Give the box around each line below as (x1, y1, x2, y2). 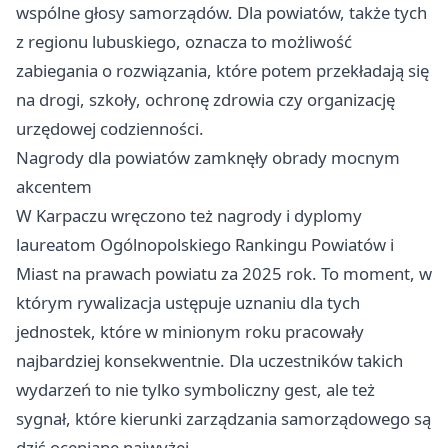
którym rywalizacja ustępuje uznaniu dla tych (16, 291, 360, 314)
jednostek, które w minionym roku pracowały (16, 320, 364, 343)
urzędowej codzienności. (16, 117, 204, 140)
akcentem (16, 175, 92, 198)
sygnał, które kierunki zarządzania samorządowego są (16, 407, 431, 430)
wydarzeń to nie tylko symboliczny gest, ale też (16, 378, 375, 401)
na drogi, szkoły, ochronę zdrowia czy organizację (16, 88, 395, 111)
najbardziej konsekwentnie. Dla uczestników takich (16, 349, 403, 372)
